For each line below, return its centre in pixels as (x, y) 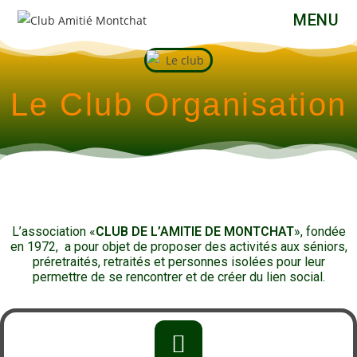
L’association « (53, 231)
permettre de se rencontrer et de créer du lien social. (178, 277)
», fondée (320, 231)
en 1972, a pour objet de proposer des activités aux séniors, (178, 247)
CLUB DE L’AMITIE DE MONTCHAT (194, 231)
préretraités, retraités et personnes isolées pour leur (178, 262)
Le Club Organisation (178, 104)
